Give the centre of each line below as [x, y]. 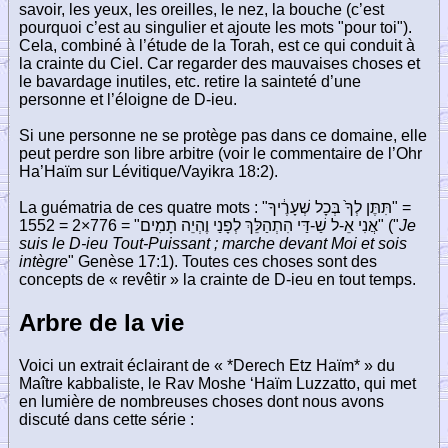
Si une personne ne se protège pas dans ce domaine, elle [223, 135]
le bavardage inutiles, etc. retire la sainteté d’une [190, 81]
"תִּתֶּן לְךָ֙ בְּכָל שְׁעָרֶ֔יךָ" [330, 207]
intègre [43, 261]
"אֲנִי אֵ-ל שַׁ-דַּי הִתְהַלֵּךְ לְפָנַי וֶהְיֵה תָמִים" [259, 225]
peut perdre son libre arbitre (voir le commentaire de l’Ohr [220, 153]
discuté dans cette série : [106, 419]
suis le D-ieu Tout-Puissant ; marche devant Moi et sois [213, 243]
